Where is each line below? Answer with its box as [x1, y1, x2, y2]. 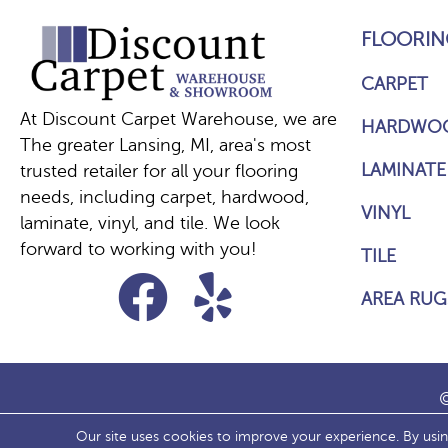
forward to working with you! [20, 239, 257, 260]
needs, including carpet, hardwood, [20, 187, 309, 208]
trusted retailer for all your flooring [20, 161, 298, 182]
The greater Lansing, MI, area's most [20, 135, 311, 156]
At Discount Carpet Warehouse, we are [20, 109, 337, 130]
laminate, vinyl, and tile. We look [20, 213, 280, 234]
